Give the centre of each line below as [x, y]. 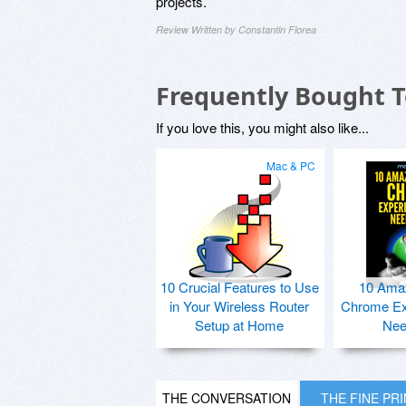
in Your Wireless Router [239, 305]
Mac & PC [291, 165]
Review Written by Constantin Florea [236, 29]
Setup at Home [239, 324]
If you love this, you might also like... [262, 127]
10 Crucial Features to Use [239, 286]
